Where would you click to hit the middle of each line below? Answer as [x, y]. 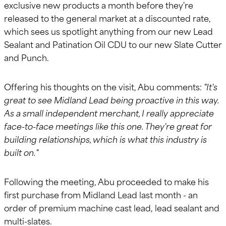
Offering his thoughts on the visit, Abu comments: [104, 86]
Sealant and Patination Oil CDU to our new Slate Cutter [113, 44]
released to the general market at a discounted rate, [107, 17]
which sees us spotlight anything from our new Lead [108, 31]
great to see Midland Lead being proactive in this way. [111, 99]
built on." [21, 152]
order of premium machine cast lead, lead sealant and [112, 207]
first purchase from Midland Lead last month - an [101, 194]
